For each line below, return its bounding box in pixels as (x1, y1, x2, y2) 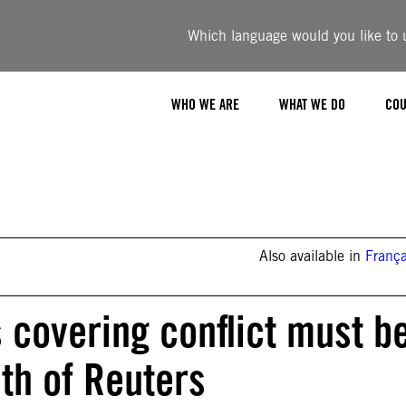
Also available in (259, 247, 366, 265)
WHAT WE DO (279, 95, 345, 113)
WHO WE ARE (171, 95, 239, 113)
